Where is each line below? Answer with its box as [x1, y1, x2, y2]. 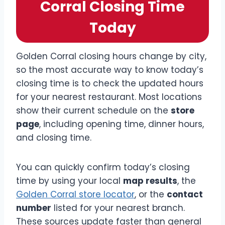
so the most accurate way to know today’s [16, 64, 203, 76]
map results [123, 175, 177, 187]
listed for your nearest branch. [51, 202, 185, 214]
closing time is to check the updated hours [16, 77, 203, 90]
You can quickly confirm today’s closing [16, 161, 190, 174]
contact [167, 188, 203, 201]
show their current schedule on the [16, 104, 171, 117]
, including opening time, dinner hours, [39, 118, 204, 131]
